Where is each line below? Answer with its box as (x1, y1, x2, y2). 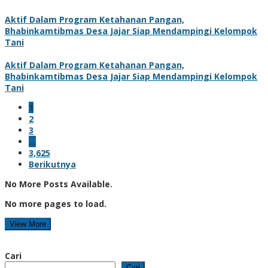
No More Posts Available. (5, 178, 112, 190)
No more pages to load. (5, 197, 106, 209)
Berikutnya (29, 158, 76, 170)
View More (10, 219, 46, 229)
